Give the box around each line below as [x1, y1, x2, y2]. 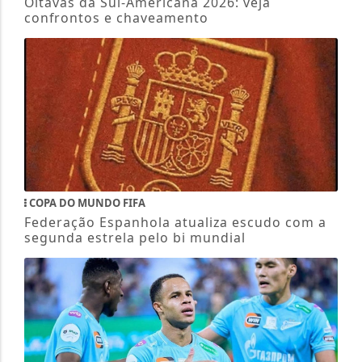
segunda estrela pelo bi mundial [23, 229, 246, 247]
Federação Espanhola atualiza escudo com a [23, 213, 326, 232]
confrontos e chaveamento [23, 9, 208, 27]
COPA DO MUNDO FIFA [26, 196, 145, 211]
